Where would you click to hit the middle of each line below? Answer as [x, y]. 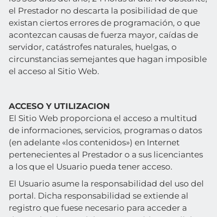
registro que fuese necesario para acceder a [98, 208]
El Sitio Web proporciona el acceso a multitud [103, 118]
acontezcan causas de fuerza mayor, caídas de [103, 35]
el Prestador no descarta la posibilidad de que [103, 11]
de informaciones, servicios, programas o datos [105, 130]
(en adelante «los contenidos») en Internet [94, 142]
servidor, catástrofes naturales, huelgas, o [93, 47]
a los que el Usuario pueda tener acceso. [90, 167]
